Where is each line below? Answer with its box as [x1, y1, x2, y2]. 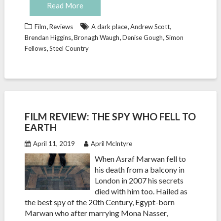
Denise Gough [122, 34, 163, 41]
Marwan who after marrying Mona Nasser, [24, 208, 168, 218]
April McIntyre [90, 140, 132, 147]
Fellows [24, 44, 46, 52]
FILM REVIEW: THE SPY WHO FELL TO [24, 110, 196, 122]
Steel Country [49, 44, 89, 52]
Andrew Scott [130, 23, 170, 31]
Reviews [49, 23, 73, 31]
